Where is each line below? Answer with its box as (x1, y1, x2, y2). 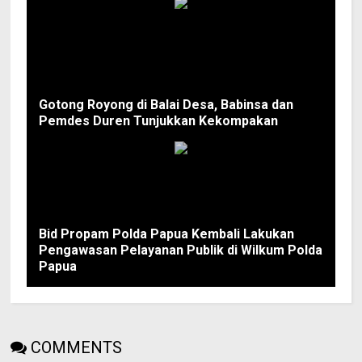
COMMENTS (31, 337, 123, 357)
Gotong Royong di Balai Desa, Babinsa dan (39, 96, 294, 112)
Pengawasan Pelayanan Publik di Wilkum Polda (39, 242, 323, 258)
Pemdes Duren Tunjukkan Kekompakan (39, 112, 279, 128)
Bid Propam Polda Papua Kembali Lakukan (39, 225, 295, 242)
